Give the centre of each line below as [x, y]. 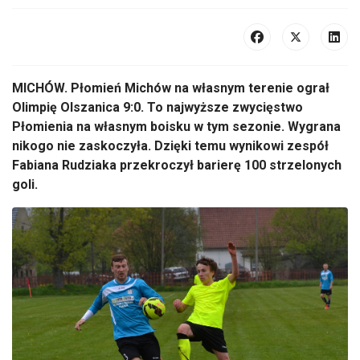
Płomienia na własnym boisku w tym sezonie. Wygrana [176, 127]
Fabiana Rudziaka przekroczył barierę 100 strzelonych [177, 165]
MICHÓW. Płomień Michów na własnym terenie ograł [171, 88]
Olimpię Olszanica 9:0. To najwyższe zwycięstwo [157, 107]
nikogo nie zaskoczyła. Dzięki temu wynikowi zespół [170, 146]
